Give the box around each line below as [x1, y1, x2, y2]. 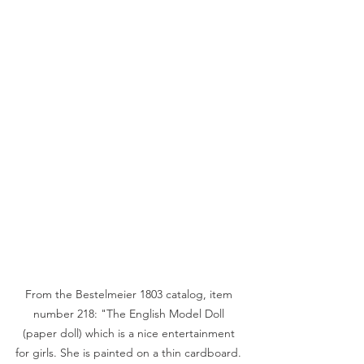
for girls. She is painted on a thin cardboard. [15, 344, 245, 360]
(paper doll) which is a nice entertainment [22, 325, 238, 340]
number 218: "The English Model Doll [32, 305, 227, 321]
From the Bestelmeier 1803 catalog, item [24, 286, 236, 301]
